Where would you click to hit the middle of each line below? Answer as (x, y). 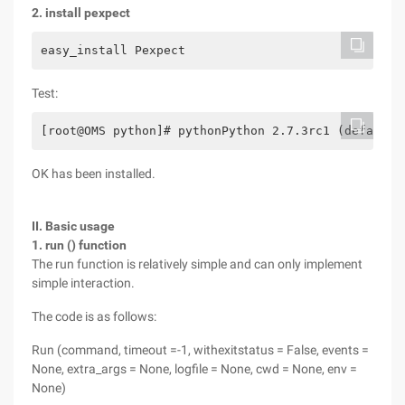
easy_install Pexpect (113, 50)
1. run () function (79, 245)
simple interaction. (83, 283)
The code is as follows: (94, 316)
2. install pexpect (81, 13)
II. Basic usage (73, 226)
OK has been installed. (94, 174)
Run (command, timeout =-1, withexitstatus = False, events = (200, 350)
